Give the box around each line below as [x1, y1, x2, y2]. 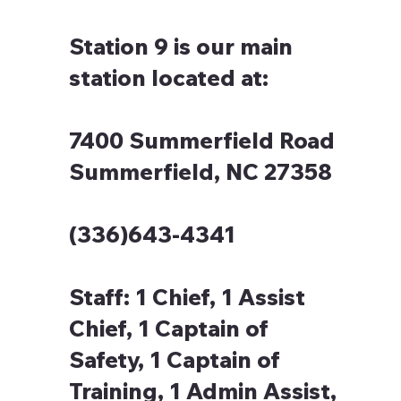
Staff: [69, 283, 131, 311]
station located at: [69, 64, 269, 92]
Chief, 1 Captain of [69, 314, 269, 343]
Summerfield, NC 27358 [69, 158, 333, 186]
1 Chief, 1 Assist [130, 283, 306, 311]
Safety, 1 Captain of [69, 346, 281, 374]
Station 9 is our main [69, 32, 294, 61]
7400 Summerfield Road [69, 126, 336, 155]
